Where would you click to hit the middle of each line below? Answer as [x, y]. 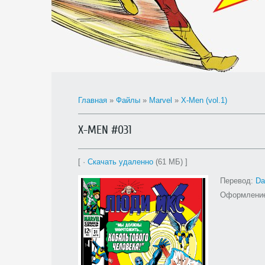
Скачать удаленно [120, 162]
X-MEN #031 [105, 130]
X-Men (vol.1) [204, 100]
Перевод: [238, 181]
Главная [93, 100]
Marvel [161, 100]
